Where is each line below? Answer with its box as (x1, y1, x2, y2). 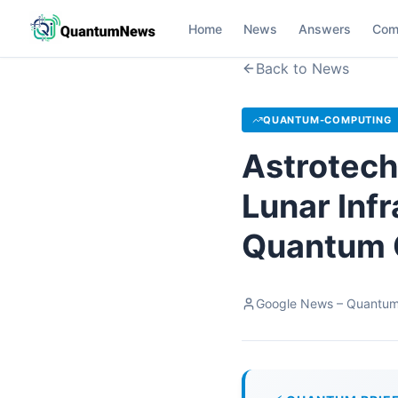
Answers (298, 20, 351, 36)
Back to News (256, 60, 349, 77)
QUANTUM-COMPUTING (263, 114, 392, 126)
